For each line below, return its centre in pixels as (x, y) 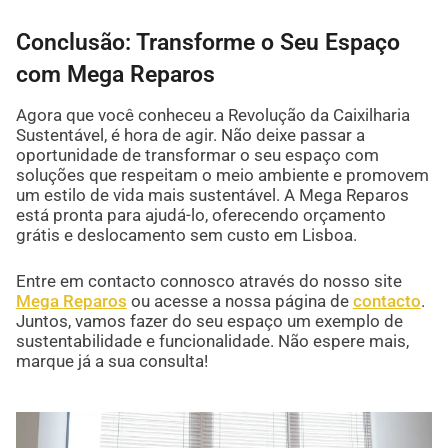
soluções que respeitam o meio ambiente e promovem (222, 175)
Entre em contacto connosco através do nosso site (208, 281)
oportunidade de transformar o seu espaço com (197, 155)
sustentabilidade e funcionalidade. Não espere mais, (212, 341)
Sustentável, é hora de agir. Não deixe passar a (190, 135)
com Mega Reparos (115, 74)
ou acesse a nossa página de (239, 301)
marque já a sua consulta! (111, 361)
